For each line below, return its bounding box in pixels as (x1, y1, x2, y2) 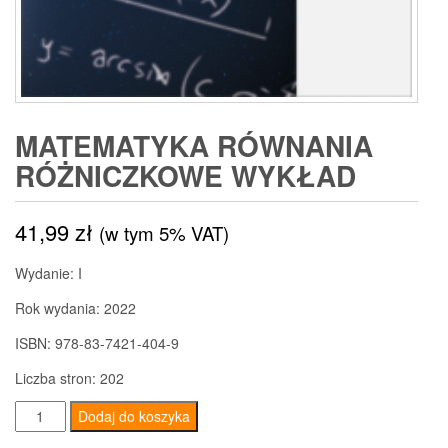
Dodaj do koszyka (77, 406, 190, 427)
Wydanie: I (15, 263, 82, 284)
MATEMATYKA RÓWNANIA (15, 125, 373, 167)
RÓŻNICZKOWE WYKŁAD (15, 155, 356, 197)
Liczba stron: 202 (15, 368, 124, 389)
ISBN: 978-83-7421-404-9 (15, 333, 179, 354)
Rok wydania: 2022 (15, 298, 136, 319)
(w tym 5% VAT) (99, 220, 229, 247)
